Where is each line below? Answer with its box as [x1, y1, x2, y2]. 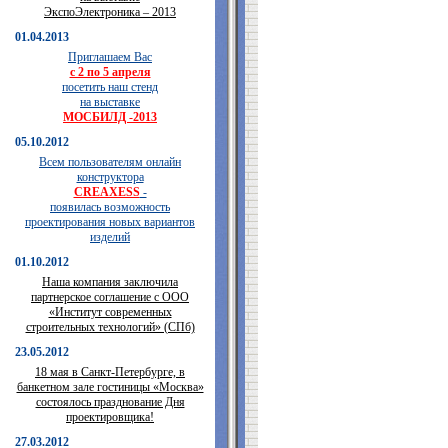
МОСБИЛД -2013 [63, 110, 157, 124]
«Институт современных [48, 305, 172, 319]
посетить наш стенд [62, 80, 158, 94]
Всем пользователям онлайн [39, 155, 181, 169]
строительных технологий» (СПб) [25, 320, 195, 334]
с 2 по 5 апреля [69, 65, 151, 79]
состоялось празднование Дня [35, 395, 185, 409]
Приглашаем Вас [68, 50, 152, 64]
